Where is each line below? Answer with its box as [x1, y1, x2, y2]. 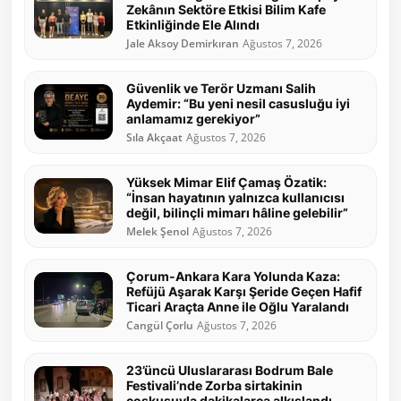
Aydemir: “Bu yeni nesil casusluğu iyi [126, 95, 350, 111]
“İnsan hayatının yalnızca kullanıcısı [126, 189, 345, 205]
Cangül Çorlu [126, 318, 193, 332]
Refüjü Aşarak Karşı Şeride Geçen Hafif [126, 283, 362, 299]
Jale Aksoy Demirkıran [126, 36, 239, 50]
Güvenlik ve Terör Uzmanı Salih [126, 80, 316, 96]
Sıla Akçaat [126, 130, 183, 144]
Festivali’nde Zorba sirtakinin [126, 377, 303, 393]
